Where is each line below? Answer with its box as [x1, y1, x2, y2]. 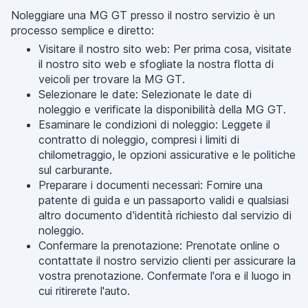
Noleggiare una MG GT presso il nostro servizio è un [11, 8, 275, 22]
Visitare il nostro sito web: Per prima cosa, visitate [38, 42, 291, 56]
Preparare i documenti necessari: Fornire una [38, 178, 263, 192]
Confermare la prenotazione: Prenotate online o [38, 239, 280, 252]
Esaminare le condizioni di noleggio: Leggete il [38, 118, 270, 131]
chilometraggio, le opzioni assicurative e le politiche [38, 148, 296, 162]
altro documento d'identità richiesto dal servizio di [38, 208, 291, 222]
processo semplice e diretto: [11, 23, 154, 37]
